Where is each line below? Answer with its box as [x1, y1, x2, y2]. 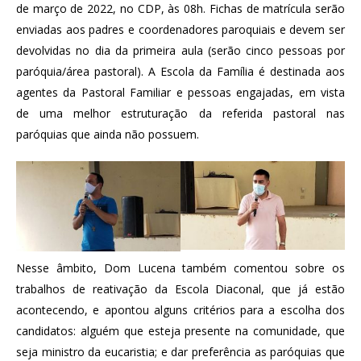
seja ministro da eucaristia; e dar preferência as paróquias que [16, 343, 345, 359]
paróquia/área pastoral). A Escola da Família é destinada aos [16, 63, 345, 79]
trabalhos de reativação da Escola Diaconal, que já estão [16, 280, 345, 297]
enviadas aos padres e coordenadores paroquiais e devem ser [16, 21, 345, 37]
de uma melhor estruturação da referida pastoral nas [16, 105, 345, 121]
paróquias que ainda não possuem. [16, 126, 199, 142]
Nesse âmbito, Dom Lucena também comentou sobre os [16, 259, 345, 276]
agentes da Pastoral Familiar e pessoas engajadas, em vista [16, 84, 345, 100]
